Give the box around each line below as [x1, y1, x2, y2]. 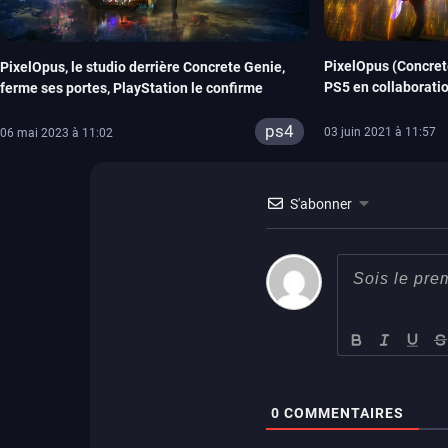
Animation [323, 100, 390, 117]
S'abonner [290, 195, 352, 212]
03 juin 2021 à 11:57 [323, 125, 436, 140]
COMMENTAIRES [280, 404, 404, 421]
